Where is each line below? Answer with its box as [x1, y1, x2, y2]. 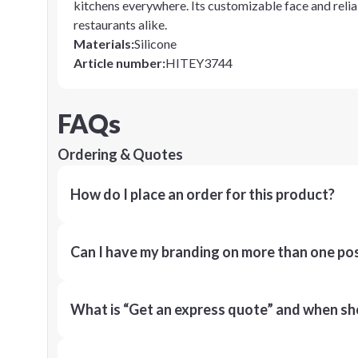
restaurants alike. [74, 17, 167, 32]
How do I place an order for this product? [70, 185, 335, 203]
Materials [74, 36, 131, 51]
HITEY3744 [165, 55, 233, 70]
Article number [74, 55, 162, 70]
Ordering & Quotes [58, 145, 183, 163]
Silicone [134, 36, 177, 51]
